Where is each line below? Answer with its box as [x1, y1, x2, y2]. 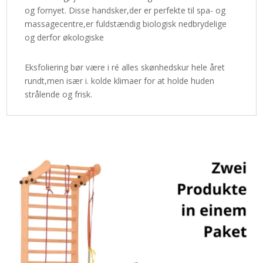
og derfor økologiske [25, 32, 104, 43]
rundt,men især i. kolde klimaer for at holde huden [25, 75, 215, 86]
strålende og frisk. [25, 89, 93, 100]
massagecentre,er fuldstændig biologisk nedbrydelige [25, 18, 227, 29]
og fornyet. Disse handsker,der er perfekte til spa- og [25, 5, 226, 16]
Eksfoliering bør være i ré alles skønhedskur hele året [25, 62, 225, 73]
